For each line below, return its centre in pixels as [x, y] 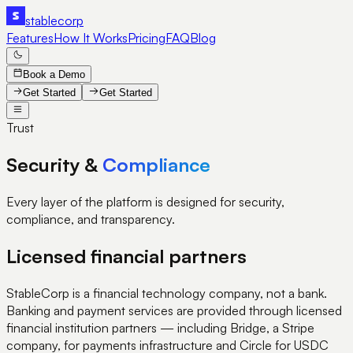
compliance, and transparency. [91, 219]
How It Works [91, 38]
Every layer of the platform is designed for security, [145, 201]
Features [30, 38]
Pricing [147, 38]
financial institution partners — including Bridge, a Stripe [160, 327]
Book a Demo [54, 74]
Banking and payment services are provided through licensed [174, 310]
